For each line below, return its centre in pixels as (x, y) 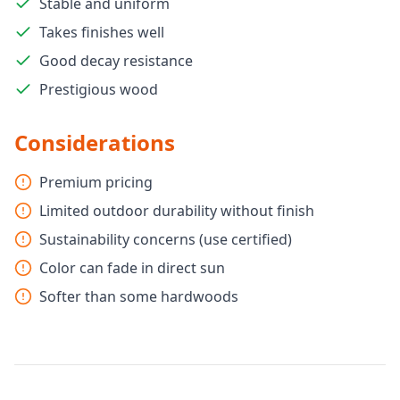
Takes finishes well (102, 32)
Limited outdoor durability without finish (177, 211)
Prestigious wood (99, 89)
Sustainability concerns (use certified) (166, 239)
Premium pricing (96, 182)
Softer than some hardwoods (139, 296)
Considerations (95, 142)
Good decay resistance (116, 61)
